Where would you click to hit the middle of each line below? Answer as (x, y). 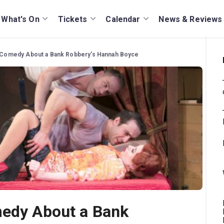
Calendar (123, 19)
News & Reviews (190, 19)
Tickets (72, 19)
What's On (20, 19)
